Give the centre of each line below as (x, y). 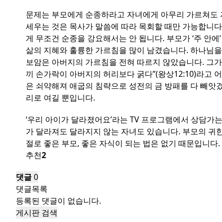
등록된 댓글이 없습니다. (58, 201)
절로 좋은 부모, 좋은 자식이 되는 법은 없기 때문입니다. (123, 143)
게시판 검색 (37, 213)
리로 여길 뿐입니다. (60, 98)
